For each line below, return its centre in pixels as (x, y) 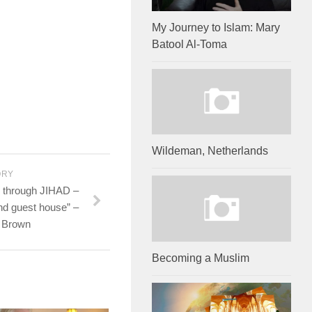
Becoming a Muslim (201, 258)
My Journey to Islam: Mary (216, 28)
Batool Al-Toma (189, 45)
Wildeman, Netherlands (210, 151)
